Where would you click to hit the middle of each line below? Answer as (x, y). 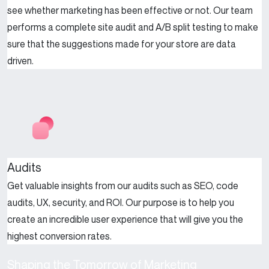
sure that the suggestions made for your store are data (122, 44)
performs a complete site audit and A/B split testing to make (133, 27)
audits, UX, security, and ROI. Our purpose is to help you (121, 202)
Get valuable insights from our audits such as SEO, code (123, 186)
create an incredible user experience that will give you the (125, 219)
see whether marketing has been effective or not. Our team (130, 10)
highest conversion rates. (59, 236)
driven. (20, 61)
